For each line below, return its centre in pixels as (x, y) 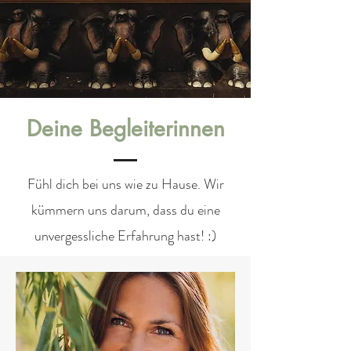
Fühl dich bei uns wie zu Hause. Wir (125, 184)
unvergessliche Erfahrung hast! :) (125, 236)
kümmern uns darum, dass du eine (125, 210)
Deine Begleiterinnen (125, 128)
